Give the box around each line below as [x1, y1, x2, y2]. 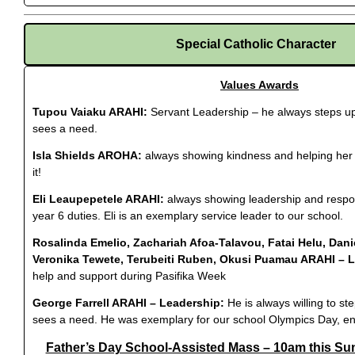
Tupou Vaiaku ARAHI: [32, 105, 147, 118]
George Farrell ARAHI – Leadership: [32, 296, 227, 309]
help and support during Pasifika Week [32, 269, 226, 282]
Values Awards [220, 78, 299, 91]
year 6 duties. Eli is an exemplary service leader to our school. [32, 208, 346, 222]
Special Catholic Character [175, 36, 336, 51]
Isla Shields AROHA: [32, 148, 145, 162]
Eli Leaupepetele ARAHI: [32, 192, 164, 205]
